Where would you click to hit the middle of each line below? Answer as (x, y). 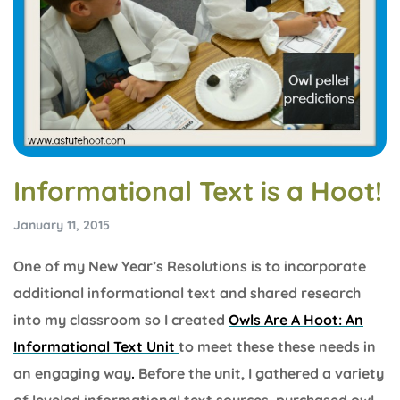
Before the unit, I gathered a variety (259, 374)
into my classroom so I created (121, 320)
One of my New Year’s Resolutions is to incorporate (190, 267)
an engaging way (72, 374)
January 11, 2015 (62, 225)
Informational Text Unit (96, 347)
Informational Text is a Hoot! (198, 192)
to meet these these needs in (277, 347)
